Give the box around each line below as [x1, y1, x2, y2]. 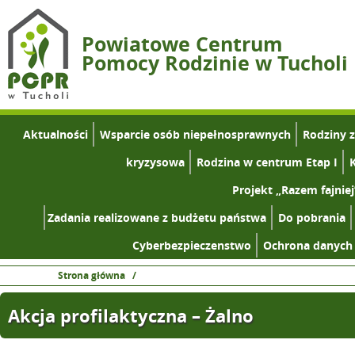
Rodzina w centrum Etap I [196, 155, 338, 170]
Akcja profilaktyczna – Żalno [8, 303, 254, 328]
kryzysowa [125, 155, 185, 170]
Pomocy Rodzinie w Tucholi [82, 50, 348, 77]
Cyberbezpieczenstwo [132, 238, 251, 253]
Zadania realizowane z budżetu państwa [48, 210, 266, 225]
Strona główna [58, 269, 125, 282]
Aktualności [22, 127, 88, 142]
